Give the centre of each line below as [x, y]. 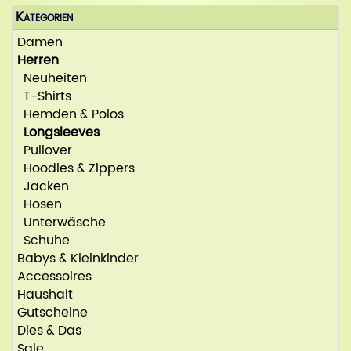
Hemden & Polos [71, 115]
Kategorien [44, 18]
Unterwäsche [62, 223]
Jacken [43, 187]
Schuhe [43, 241]
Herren [38, 61]
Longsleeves [62, 133]
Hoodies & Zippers [76, 169]
